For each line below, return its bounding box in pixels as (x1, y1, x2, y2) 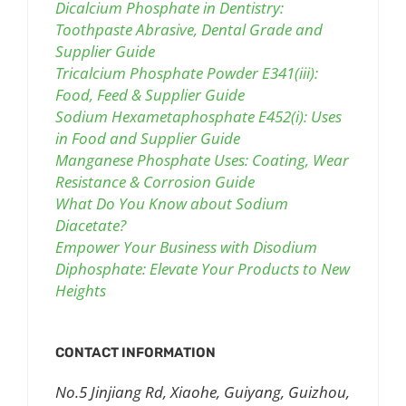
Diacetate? (55, 215, 126, 237)
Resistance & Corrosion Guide (55, 171, 255, 193)
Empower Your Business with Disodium (55, 237, 317, 258)
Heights (55, 280, 106, 302)
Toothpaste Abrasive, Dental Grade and (55, 19, 323, 41)
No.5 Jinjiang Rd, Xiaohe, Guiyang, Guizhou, (55, 382, 350, 403)
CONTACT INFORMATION (55, 344, 216, 362)
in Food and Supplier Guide (55, 128, 240, 150)
